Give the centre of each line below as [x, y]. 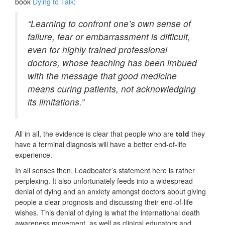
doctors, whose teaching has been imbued [112, 63]
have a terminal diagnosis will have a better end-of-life [101, 144]
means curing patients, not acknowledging [112, 89]
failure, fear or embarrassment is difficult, [109, 37]
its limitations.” [56, 102]
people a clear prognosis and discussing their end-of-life [104, 202]
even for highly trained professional [97, 50]
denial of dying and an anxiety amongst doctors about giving [110, 192]
